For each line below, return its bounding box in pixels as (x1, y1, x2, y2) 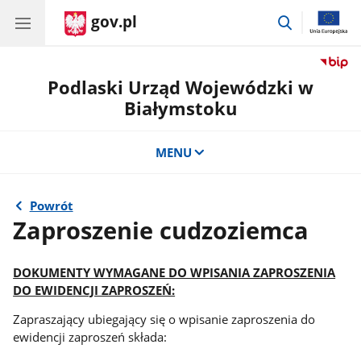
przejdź (293, 11, 334, 28)
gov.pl (91, 11, 137, 32)
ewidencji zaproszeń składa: (13, 329, 168, 346)
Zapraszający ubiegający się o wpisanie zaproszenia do (13, 311, 316, 328)
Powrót (29, 197, 73, 214)
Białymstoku (124, 96, 237, 121)
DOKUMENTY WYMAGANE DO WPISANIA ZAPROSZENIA (13, 263, 336, 280)
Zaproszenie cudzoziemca (13, 214, 309, 247)
